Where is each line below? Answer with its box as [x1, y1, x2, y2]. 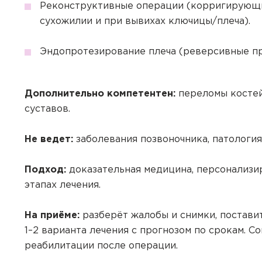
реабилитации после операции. [25, 242, 178, 250]
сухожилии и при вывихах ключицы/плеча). [39, 17, 250, 26]
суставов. [25, 105, 70, 113]
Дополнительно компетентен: [25, 89, 178, 98]
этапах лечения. [25, 181, 101, 189]
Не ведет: [25, 135, 73, 144]
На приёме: [25, 211, 80, 220]
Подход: [25, 166, 66, 174]
